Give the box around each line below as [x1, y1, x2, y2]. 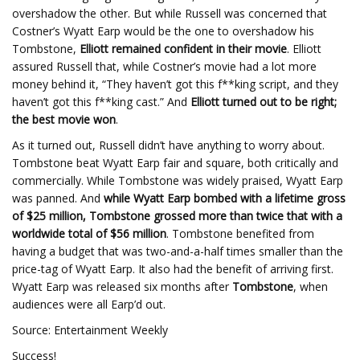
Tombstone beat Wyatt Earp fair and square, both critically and [12, 155, 338, 170]
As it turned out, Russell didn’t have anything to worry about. [12, 137, 325, 153]
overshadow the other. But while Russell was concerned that [12, 6, 327, 21]
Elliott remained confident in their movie [80, 41, 287, 56]
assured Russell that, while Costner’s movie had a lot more [12, 59, 317, 74]
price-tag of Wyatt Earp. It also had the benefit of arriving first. [12, 261, 333, 276]
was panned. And [12, 190, 104, 206]
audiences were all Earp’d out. [12, 297, 166, 312]
